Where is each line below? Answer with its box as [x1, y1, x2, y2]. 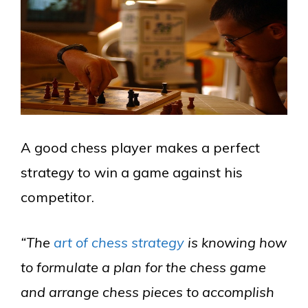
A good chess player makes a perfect [21, 139, 260, 156]
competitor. [21, 188, 94, 206]
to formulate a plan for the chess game [21, 258, 266, 276]
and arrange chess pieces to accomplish [21, 283, 274, 300]
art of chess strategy [54, 234, 184, 251]
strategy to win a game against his [21, 164, 243, 181]
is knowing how [184, 234, 287, 251]
